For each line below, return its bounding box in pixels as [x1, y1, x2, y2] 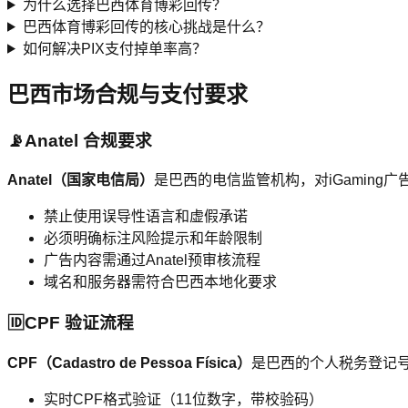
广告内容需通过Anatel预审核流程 [44, 252, 260, 269]
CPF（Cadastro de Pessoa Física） [7, 354, 251, 371]
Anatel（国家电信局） [7, 172, 154, 189]
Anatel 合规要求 [25, 130, 152, 150]
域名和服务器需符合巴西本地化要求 [44, 274, 277, 291]
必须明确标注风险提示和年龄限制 [44, 230, 262, 247]
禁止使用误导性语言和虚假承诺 [44, 209, 248, 225]
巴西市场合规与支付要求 [7, 81, 248, 107]
